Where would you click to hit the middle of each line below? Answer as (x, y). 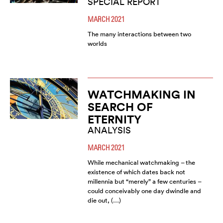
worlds (97, 44)
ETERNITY (114, 119)
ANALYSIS (109, 130)
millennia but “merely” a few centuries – (144, 181)
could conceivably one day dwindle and (144, 191)
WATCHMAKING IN (141, 94)
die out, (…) (104, 200)
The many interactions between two (139, 34)
